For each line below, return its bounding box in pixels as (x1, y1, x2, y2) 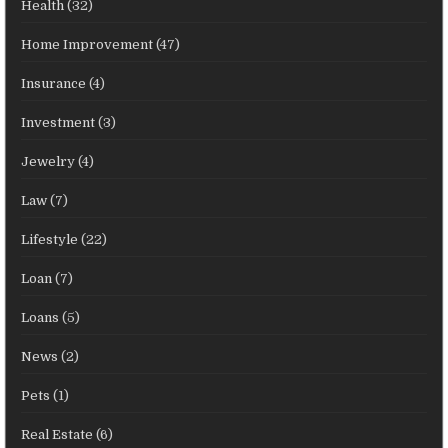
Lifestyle (21, 231, 79, 247)
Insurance (21, 75, 87, 91)
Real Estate (21, 426, 94, 442)
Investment (21, 114, 96, 130)
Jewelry (21, 153, 76, 169)
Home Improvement (21, 36, 154, 52)
